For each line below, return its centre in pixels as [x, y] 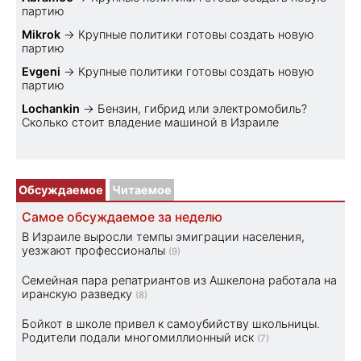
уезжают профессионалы [93, 250]
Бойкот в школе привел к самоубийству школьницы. [171, 323]
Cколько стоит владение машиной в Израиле [150, 122]
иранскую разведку [77, 293]
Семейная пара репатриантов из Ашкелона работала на [179, 280]
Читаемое [142, 189]
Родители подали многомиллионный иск [138, 337]
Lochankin [51, 108]
